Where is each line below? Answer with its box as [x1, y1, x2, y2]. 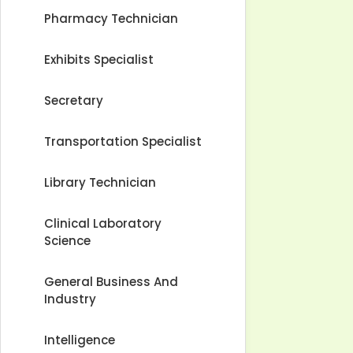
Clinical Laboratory [44, 215, 162, 232]
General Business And [44, 273, 178, 290]
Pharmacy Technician [44, 10, 178, 27]
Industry [44, 291, 96, 307]
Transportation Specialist [44, 133, 202, 150]
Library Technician [44, 174, 156, 191]
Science [44, 232, 91, 249]
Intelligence [44, 332, 115, 348]
